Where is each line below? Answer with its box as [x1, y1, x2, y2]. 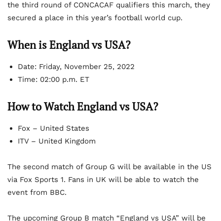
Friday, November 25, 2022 [39, 62, 135, 72]
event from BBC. [7, 188, 67, 197]
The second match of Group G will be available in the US [7, 162, 212, 172]
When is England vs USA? [7, 37, 130, 52]
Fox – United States [18, 124, 89, 133]
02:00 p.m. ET [40, 75, 89, 84]
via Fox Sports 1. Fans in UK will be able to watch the [7, 175, 199, 184]
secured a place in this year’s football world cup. [7, 13, 183, 23]
